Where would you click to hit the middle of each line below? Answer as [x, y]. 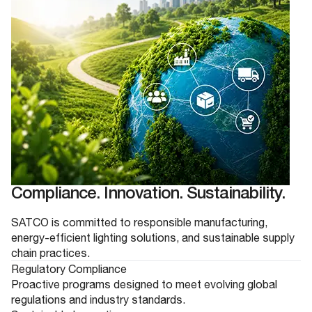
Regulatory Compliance [69, 268]
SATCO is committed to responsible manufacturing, [139, 222]
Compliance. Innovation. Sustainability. [148, 194]
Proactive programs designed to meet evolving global [144, 284]
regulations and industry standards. [98, 299]
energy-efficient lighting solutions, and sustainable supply [153, 237]
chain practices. [50, 252]
